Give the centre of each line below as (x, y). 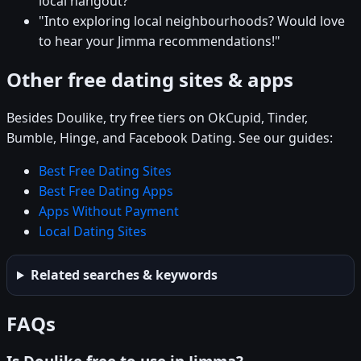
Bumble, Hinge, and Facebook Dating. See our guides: (170, 138)
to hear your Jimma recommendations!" (160, 41)
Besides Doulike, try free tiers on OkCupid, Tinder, (157, 118)
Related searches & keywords (124, 275)
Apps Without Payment (109, 212)
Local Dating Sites (93, 232)
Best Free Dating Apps (106, 191)
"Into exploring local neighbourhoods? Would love (192, 21)
